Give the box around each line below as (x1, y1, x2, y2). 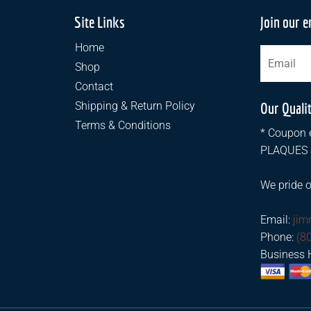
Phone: (260, 230, 297, 244)
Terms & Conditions (75, 118, 171, 132)
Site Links (74, 12, 125, 31)
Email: (260, 212, 294, 226)
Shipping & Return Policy (75, 99, 195, 112)
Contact (75, 79, 113, 93)
